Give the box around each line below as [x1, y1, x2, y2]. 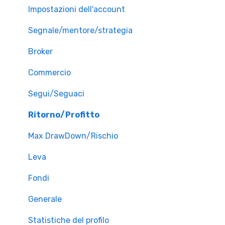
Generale [28, 194, 62, 204]
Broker [28, 47, 53, 57]
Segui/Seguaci [28, 89, 84, 99]
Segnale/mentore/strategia [28, 26, 133, 36]
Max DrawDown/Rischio [28, 131, 118, 141]
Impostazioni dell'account [28, 5, 125, 15]
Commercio [28, 68, 71, 78]
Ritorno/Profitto [28, 110, 99, 120]
